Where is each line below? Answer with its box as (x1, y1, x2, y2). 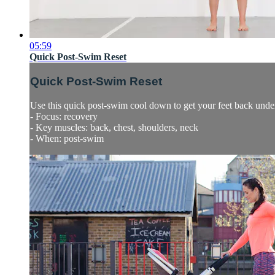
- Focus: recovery (30, 110, 98, 122)
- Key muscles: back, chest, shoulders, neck (30, 122, 198, 133)
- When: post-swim (30, 133, 104, 144)
